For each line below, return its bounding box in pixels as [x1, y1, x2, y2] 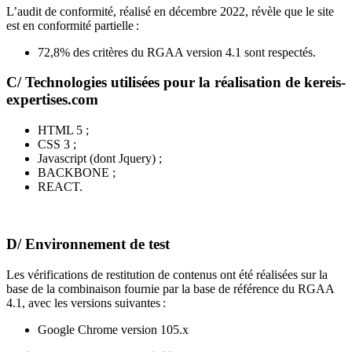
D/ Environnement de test [6, 235, 170, 252]
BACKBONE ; [38, 166, 115, 180]
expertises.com [6, 91, 98, 108]
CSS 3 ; [38, 137, 76, 152]
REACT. [38, 180, 82, 194]
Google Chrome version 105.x [38, 322, 189, 336]
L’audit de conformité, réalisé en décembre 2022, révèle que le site [6, 4, 334, 18]
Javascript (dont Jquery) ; [38, 152, 162, 166]
